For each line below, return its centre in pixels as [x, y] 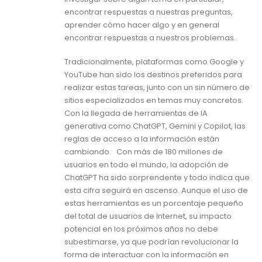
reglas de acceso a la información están [142, 139]
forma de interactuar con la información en [146, 254]
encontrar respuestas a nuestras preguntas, [149, 12]
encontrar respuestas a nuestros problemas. [150, 38]
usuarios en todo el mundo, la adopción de [146, 164]
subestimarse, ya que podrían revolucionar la [151, 242]
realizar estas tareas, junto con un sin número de [157, 87]
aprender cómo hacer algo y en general [142, 25]
